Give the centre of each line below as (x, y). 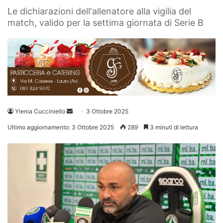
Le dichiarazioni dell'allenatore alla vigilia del (99, 11)
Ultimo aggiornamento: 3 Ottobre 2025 (61, 127)
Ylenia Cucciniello (40, 111)
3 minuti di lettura (173, 127)
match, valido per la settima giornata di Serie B (106, 23)
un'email (84, 123)
